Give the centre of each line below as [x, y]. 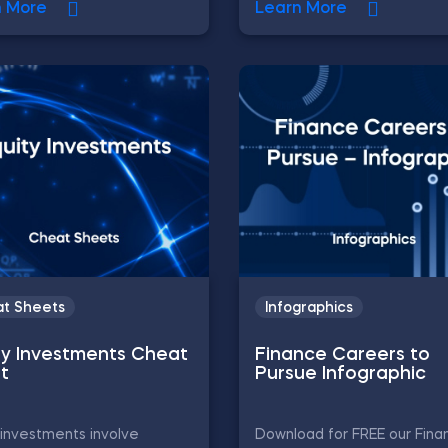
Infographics [309, 308]
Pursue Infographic [340, 374]
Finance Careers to [342, 355]
